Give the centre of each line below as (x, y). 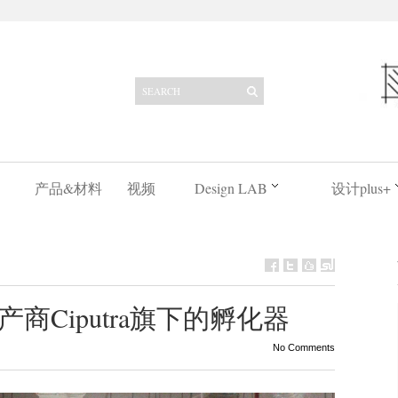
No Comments (303, 347)
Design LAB (231, 188)
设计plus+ (361, 188)
